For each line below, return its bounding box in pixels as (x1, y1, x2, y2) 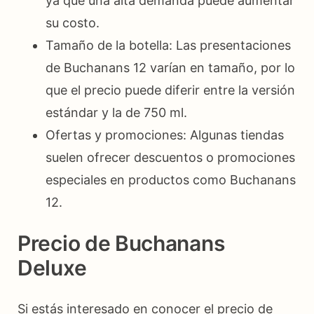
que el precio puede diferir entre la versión (46, 82, 295, 97)
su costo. (46, 15, 100, 30)
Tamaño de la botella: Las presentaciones (46, 37, 291, 53)
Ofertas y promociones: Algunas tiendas (46, 127, 284, 142)
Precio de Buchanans (18, 230, 225, 256)
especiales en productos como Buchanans (46, 172, 296, 187)
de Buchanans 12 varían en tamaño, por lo (46, 60, 295, 75)
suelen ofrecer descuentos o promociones (46, 149, 295, 165)
